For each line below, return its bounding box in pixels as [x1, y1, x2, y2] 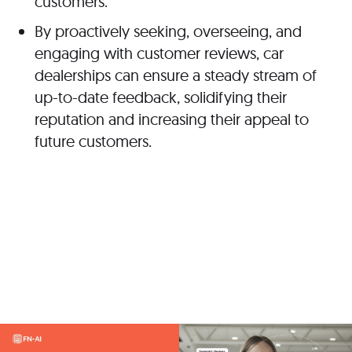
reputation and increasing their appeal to [35, 109, 309, 130]
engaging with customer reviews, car [35, 43, 284, 64]
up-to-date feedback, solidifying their [35, 87, 287, 108]
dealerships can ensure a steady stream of [35, 65, 317, 86]
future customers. [35, 131, 152, 152]
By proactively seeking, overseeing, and [35, 21, 302, 42]
